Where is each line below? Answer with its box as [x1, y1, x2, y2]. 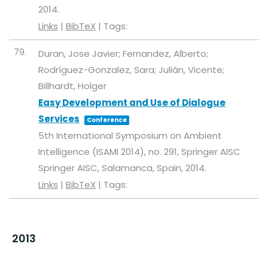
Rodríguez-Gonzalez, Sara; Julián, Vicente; [38, 63, 224, 76]
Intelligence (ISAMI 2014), [38, 145, 148, 158]
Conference [87, 115, 127, 124]
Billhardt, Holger [38, 80, 106, 92]
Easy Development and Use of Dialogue [38, 96, 226, 109]
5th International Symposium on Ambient [38, 129, 222, 142]
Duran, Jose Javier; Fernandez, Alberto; [38, 47, 208, 60]
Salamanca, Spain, [102, 162, 185, 174]
